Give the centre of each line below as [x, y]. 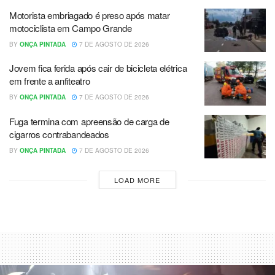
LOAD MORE [137, 180]
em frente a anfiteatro [50, 81]
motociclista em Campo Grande [71, 28]
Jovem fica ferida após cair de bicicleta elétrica [98, 68]
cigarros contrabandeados [59, 134]
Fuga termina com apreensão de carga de [89, 121]
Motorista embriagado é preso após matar [90, 15]
